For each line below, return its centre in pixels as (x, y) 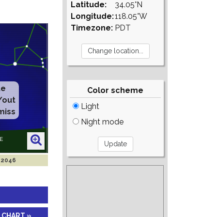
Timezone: (92, 28)
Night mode (101, 122)
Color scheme (116, 90)
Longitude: (93, 16)
